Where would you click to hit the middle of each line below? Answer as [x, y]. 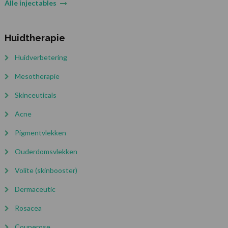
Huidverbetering [41, 57]
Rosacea [28, 208]
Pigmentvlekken [40, 132]
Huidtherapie [35, 38]
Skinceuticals [35, 95]
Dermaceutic [35, 189]
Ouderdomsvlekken [46, 151]
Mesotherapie [37, 76]
